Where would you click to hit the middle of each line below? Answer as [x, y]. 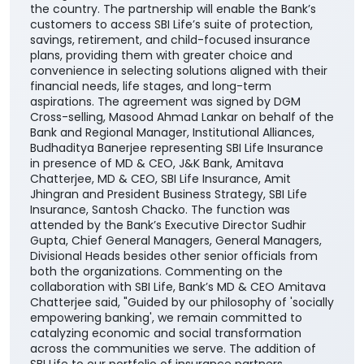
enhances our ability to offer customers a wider [166, 273]
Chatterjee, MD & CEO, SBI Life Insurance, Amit [160, 72]
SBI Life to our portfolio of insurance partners [156, 257]
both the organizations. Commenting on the [156, 165]
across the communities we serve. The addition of [173, 242]
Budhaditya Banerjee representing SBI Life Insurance [177, 41]
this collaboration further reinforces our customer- [175, 350]
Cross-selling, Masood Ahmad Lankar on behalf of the [182, 10]
